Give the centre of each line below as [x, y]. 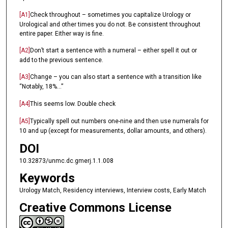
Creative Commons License [95, 208]
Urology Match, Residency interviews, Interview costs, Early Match [112, 190]
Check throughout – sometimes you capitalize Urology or [110, 15]
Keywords [47, 178]
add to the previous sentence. [61, 60]
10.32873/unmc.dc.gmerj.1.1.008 [66, 161]
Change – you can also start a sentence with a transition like [116, 77]
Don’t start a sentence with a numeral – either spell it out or [113, 50]
